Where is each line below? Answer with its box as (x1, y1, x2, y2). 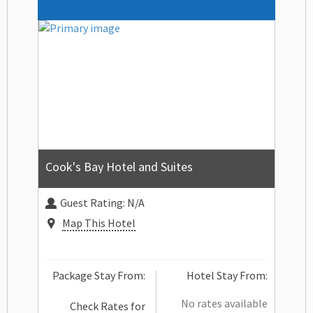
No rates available (181, 296, 268, 310)
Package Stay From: (52, 268, 145, 282)
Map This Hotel (62, 215, 136, 230)
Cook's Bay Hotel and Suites (45, 158, 193, 175)
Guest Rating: (60, 195, 127, 210)
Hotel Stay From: (187, 268, 268, 282)
